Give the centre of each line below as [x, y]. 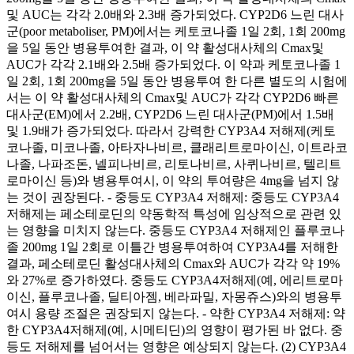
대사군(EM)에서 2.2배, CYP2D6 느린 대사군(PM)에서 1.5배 [170, 114]
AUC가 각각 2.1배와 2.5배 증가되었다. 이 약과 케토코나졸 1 [173, 64]
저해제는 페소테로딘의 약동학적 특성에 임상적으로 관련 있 [174, 213]
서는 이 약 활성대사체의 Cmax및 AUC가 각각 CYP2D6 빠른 [173, 97]
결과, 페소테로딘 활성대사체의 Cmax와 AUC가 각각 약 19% [173, 263]
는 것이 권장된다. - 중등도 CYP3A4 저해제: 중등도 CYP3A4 [173, 197]
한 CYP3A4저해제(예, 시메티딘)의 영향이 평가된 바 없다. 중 [175, 330]
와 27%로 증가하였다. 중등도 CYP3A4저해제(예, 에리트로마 [175, 280]
